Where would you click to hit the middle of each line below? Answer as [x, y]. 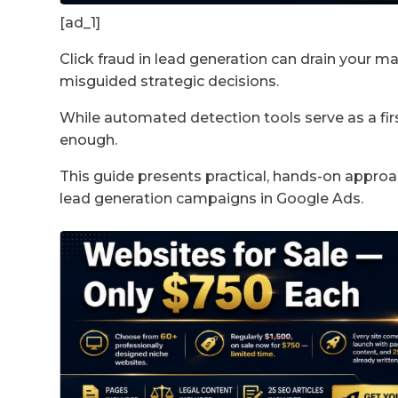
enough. [89, 140]
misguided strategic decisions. [170, 82]
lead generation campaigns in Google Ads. [212, 199]
